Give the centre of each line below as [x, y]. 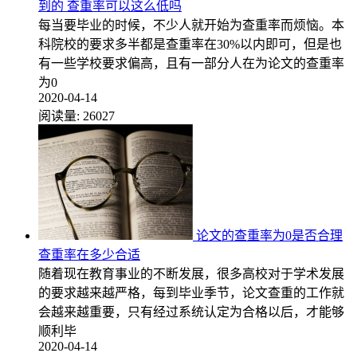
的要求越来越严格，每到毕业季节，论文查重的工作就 [191, 292]
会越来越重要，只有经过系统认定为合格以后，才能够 [191, 312]
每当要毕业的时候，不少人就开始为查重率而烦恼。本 [191, 25]
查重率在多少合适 [89, 254]
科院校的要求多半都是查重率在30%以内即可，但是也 [190, 44]
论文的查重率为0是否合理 [269, 235]
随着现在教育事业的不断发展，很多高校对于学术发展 [191, 273]
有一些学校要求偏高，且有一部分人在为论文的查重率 [191, 63]
